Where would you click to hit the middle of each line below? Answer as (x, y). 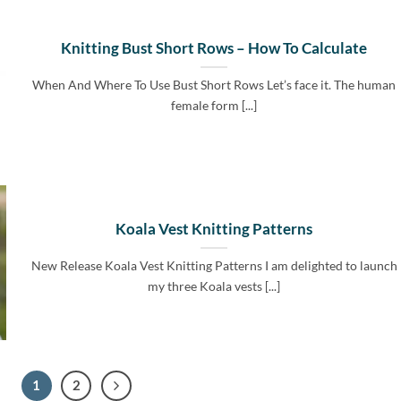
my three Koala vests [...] (214, 286)
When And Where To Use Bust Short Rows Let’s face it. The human (214, 85)
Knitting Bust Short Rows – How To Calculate (214, 49)
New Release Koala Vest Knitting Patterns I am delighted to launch (214, 266)
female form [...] (214, 106)
